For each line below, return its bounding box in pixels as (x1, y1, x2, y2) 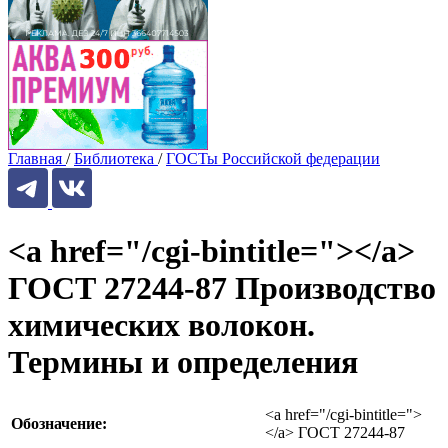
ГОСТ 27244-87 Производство (8, 270, 436, 307)
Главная (8, 150, 62, 167)
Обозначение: (11, 414, 107, 432)
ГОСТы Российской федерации (166, 150, 380, 167)
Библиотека (74, 150, 154, 167)
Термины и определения (8, 344, 358, 381)
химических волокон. (8, 307, 315, 344)
